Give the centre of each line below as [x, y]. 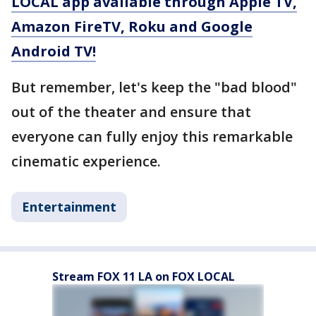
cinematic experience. [86, 161]
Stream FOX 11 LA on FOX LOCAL [144, 276]
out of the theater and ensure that [131, 112]
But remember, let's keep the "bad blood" [154, 87]
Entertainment [69, 207]
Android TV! [54, 51]
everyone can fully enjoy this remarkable [152, 136]
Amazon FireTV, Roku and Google [132, 26]
